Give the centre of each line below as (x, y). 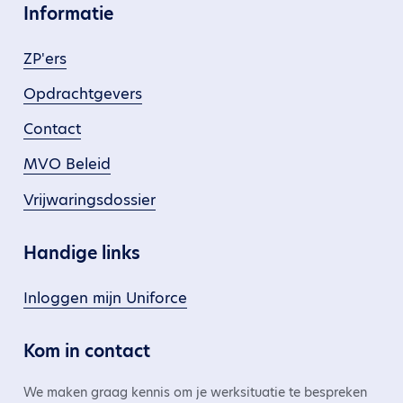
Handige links (82, 253)
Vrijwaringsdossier (90, 200)
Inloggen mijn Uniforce (105, 298)
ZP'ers (45, 58)
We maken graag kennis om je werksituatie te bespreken (195, 392)
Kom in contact (87, 351)
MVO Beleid (67, 165)
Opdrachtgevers (83, 94)
